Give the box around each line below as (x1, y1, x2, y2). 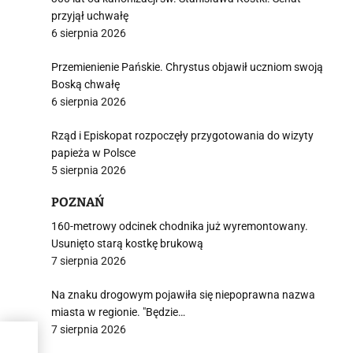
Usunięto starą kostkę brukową (51, 237, 203, 250)
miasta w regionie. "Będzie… (51, 306, 185, 318)
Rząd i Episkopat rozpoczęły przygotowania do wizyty (51, 129, 314, 142)
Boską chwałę (51, 78, 120, 91)
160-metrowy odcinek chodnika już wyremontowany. (51, 220, 308, 232)
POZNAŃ (51, 195, 104, 210)
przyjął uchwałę (51, 9, 128, 22)
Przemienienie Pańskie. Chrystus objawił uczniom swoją (51, 61, 323, 73)
